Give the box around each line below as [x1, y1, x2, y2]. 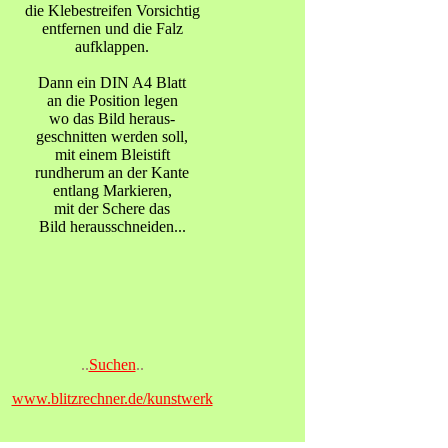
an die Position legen [46, 92, 178, 109]
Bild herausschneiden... [38, 218, 186, 235]
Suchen [88, 356, 136, 373]
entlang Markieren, [52, 182, 172, 199]
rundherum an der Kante [35, 164, 189, 181]
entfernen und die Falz [41, 20, 183, 37]
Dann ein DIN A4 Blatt [38, 74, 186, 91]
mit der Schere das [54, 200, 170, 217]
